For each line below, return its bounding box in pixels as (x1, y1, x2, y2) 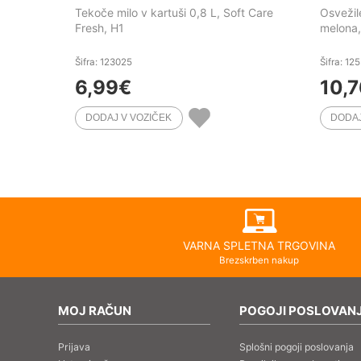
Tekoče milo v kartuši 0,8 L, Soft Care (75, 6, 273, 20)
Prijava (58, 341, 90, 354)
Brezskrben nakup (219, 254, 300, 266)
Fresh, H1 (75, 21, 124, 35)
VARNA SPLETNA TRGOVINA (183, 238, 336, 252)
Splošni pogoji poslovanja (239, 341, 354, 354)
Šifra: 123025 (75, 56, 132, 68)
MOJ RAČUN (58, 302, 131, 318)
